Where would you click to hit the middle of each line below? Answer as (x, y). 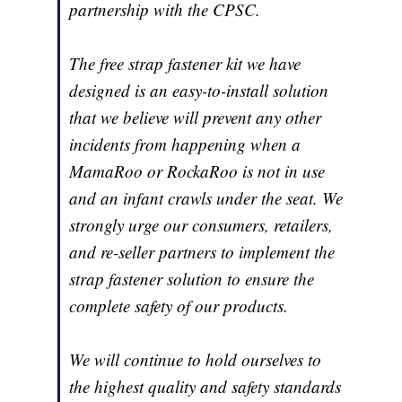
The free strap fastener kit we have (185, 64)
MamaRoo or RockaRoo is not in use (197, 171)
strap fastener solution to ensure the (192, 279)
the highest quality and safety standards (205, 387)
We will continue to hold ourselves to (196, 360)
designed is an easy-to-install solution (199, 91)
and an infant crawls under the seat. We (206, 198)
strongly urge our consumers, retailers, (201, 225)
